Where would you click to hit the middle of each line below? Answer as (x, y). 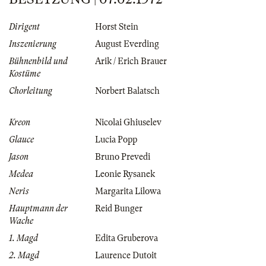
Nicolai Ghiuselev (128, 123)
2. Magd (24, 256)
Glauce (21, 140)
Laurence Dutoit (126, 256)
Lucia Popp (116, 140)
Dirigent (24, 27)
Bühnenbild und (38, 61)
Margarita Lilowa (128, 191)
